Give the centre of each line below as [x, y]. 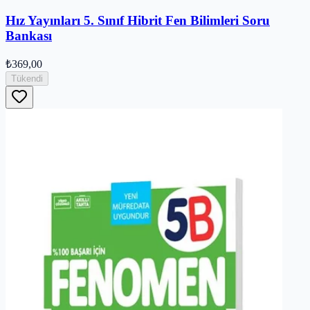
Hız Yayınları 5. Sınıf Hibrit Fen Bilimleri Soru [138, 20]
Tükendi [27, 79]
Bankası [29, 35]
